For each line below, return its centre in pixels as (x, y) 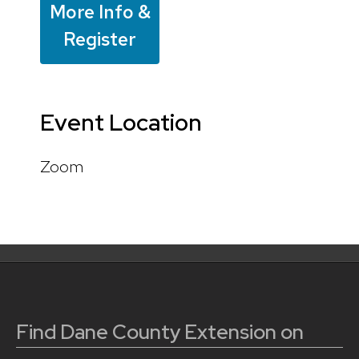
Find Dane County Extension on (160, 332)
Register (100, 40)
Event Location (121, 123)
